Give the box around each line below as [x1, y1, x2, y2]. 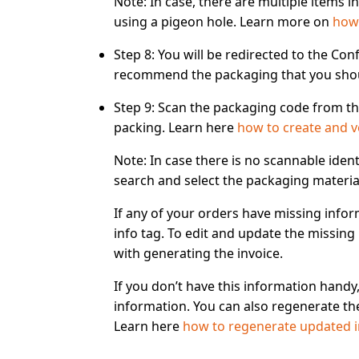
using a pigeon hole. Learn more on [114, 13, 333, 30]
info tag [114, 224, 161, 242]
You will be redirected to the [155, 46, 331, 63]
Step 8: [114, 46, 155, 63]
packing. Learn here [114, 119, 237, 136]
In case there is [147, 151, 244, 169]
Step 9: [114, 99, 155, 116]
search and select [114, 171, 220, 189]
